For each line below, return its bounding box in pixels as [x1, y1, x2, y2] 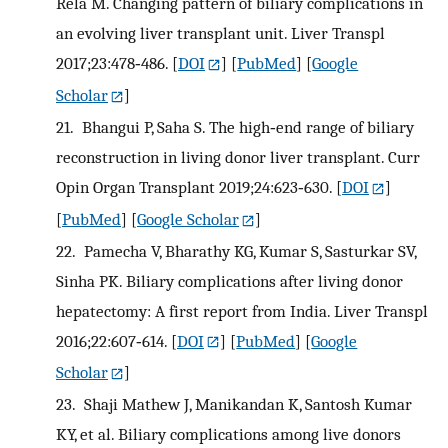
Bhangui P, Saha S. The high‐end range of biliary [77, 116, 414, 137]
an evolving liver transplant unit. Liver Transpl [56, 22, 385, 43]
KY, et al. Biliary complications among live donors [56, 424, 401, 445]
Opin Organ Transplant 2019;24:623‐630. [56, 176, 332, 197]
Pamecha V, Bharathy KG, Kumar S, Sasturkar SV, [79, 240, 416, 261]
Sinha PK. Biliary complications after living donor [56, 270, 403, 291]
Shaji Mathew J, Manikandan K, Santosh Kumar [79, 394, 412, 415]
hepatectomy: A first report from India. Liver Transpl [56, 300, 428, 321]
